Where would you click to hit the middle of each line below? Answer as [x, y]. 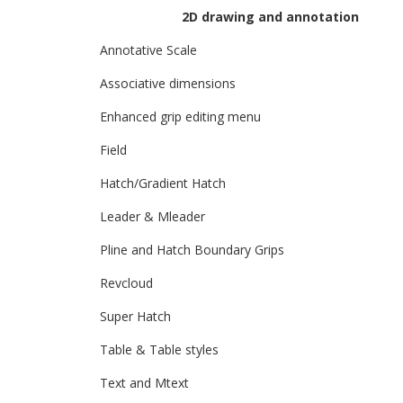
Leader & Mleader [152, 216]
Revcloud [126, 283]
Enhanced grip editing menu [180, 116]
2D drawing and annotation [270, 17]
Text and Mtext [144, 383]
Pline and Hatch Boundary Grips [192, 250]
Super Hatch [135, 316]
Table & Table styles [159, 349]
